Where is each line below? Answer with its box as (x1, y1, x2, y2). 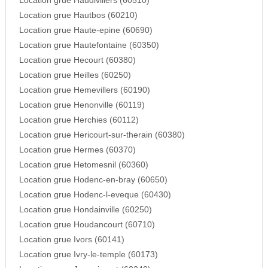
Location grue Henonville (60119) (19, 100, 145, 110)
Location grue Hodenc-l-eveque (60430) (19, 190, 171, 200)
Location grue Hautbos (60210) (19, 11, 138, 20)
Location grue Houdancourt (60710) (19, 220, 155, 230)
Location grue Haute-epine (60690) (19, 26, 153, 35)
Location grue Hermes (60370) (19, 145, 136, 155)
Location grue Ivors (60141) (19, 235, 124, 245)
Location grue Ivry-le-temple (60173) (19, 250, 158, 260)
